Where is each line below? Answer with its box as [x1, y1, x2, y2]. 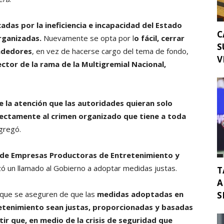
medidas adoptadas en [97, 189, 183, 199]
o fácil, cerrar [134, 33, 184, 43]
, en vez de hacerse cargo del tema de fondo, [32, 46, 188, 56]
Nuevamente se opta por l [41, 33, 134, 43]
